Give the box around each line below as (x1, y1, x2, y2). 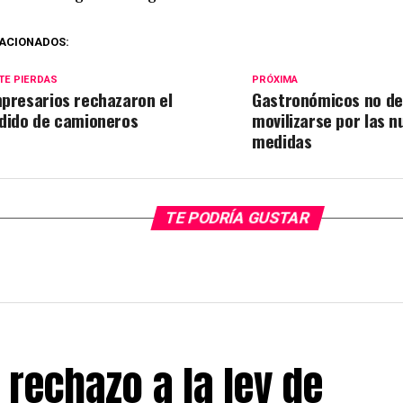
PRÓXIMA (252, 74, 299, 85)
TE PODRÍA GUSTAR (163, 209, 312, 227)
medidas (252, 128, 312, 154)
